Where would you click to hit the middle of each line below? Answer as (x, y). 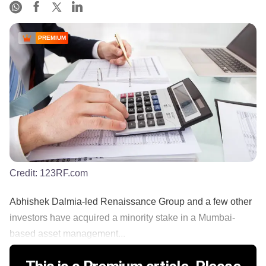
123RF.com (64, 173)
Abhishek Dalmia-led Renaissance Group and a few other (131, 201)
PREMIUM (52, 38)
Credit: (25, 173)
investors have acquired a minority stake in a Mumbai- (122, 217)
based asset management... (67, 233)
